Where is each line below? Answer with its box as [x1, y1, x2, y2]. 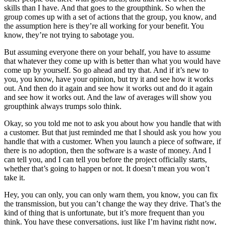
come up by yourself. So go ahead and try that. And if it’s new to [4, 66, 208, 75]
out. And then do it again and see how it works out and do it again [4, 84, 212, 93]
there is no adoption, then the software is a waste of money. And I [4, 146, 211, 155]
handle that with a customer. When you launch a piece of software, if [4, 137, 221, 146]
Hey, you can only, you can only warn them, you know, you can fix [4, 190, 218, 199]
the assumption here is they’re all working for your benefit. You [4, 22, 204, 31]
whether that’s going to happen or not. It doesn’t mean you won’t [4, 164, 209, 173]
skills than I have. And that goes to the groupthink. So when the [4, 4, 205, 13]
